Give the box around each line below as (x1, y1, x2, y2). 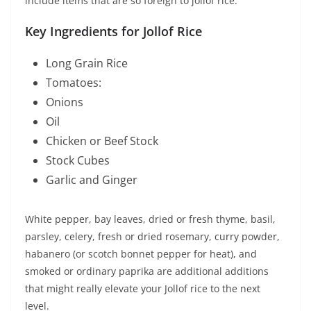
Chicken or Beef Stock (46, 133, 158, 149)
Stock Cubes (46, 153, 110, 169)
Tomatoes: (46, 75, 101, 91)
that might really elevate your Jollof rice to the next (25, 282, 260, 296)
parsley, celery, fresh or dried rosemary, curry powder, (25, 230, 280, 244)
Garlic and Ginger (46, 172, 137, 188)
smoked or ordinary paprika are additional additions (25, 264, 269, 278)
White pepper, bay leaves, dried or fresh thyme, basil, (25, 212, 276, 226)
